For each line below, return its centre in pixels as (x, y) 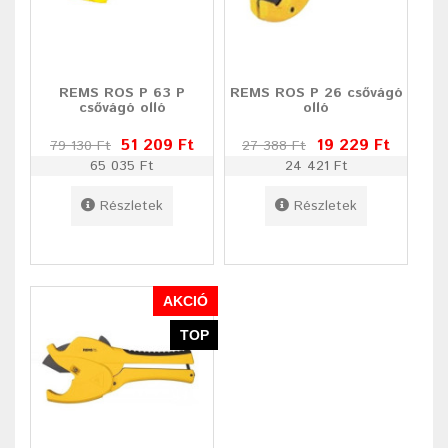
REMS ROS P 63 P (122, 93)
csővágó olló (122, 108)
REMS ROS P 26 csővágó (316, 93)
